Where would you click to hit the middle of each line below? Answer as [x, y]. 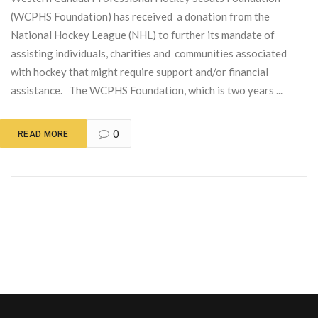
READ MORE [43, 134]
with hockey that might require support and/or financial [139, 71]
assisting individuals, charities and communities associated [149, 53]
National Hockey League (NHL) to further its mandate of [143, 34]
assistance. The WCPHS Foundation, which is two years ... [147, 90]
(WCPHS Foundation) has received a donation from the [140, 16]
